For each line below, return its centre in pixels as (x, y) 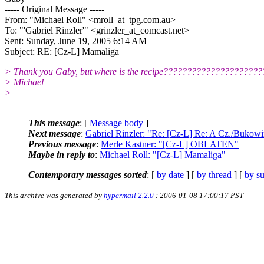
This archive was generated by (54, 195)
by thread (214, 174)
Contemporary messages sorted (88, 174)
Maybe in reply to (62, 154)
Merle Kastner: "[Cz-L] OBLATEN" (170, 144)
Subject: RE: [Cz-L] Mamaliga (62, 51)
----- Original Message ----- (55, 9)
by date (170, 174)
